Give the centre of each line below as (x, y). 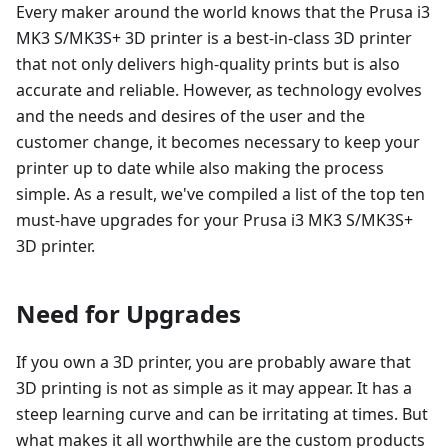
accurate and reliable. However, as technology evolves (219, 89)
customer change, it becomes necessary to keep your (218, 141)
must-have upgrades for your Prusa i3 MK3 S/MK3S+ (214, 219)
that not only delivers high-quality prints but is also (208, 63)
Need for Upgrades (128, 313)
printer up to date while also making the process (200, 167)
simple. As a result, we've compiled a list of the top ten (220, 193)
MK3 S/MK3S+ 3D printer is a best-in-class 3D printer (214, 37)
